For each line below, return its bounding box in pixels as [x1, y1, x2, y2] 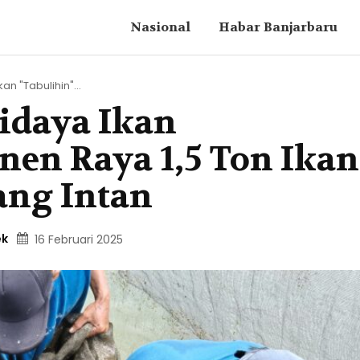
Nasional [129, 18, 190, 35]
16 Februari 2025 [34, 231, 123, 248]
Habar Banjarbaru [218, 18, 337, 35]
